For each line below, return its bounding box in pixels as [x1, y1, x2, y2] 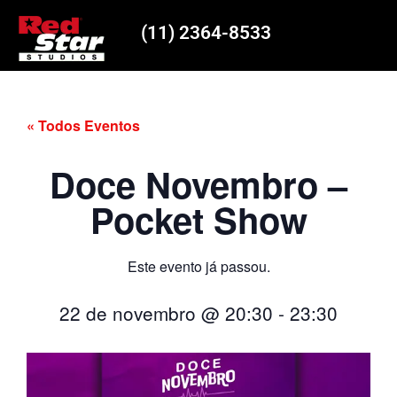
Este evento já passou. [127, 256, 270, 277]
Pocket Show [90, 194, 307, 245]
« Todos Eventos [27, 114, 140, 136]
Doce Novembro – [50, 159, 347, 210]
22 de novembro [59, 300, 196, 327]
